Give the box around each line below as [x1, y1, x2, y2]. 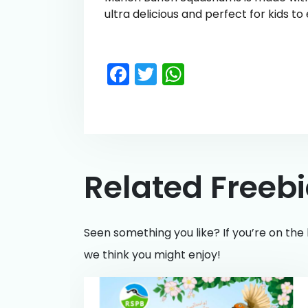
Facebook [129, 58, 234, 89]
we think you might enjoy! [84, 247, 221, 263]
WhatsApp [184, 58, 298, 89]
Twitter [157, 58, 229, 89]
